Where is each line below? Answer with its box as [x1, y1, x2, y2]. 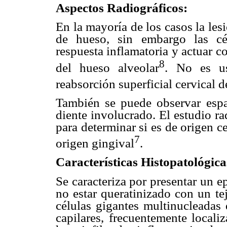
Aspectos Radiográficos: [56, 1, 187, 15]
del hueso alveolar [56, 60, 160, 74]
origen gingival [56, 136, 134, 150]
